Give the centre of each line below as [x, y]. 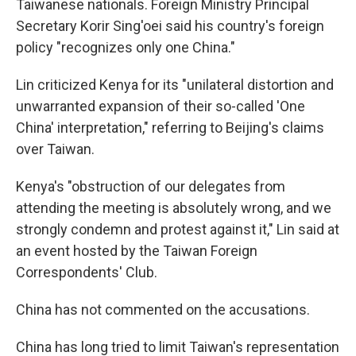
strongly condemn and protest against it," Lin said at [178, 229]
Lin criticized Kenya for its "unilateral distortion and [175, 85]
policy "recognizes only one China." [126, 47]
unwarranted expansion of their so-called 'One [161, 106]
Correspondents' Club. [87, 272]
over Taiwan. [55, 149]
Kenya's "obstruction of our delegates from [151, 186]
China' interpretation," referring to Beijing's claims [170, 128]
